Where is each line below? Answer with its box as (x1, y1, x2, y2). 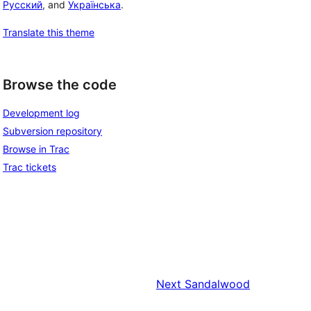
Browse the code (3, 76, 117, 93)
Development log (3, 107, 80, 119)
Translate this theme (3, 26, 94, 38)
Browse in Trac (3, 143, 69, 155)
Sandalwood (185, 277, 250, 292)
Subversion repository (3, 125, 102, 137)
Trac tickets (3, 161, 56, 174)
